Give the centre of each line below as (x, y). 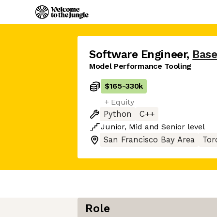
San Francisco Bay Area (149, 140)
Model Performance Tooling (140, 66)
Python (118, 114)
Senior (173, 127)
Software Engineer (138, 54)
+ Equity (119, 102)
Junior (113, 127)
